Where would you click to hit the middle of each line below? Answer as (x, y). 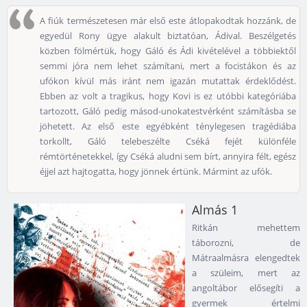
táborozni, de (246, 243)
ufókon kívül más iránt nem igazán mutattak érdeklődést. (168, 81)
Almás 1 (215, 210)
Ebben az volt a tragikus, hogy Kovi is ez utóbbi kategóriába (168, 96)
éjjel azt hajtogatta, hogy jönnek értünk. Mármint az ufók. (157, 172)
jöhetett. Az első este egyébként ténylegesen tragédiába (168, 126)
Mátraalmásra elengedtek (246, 258)
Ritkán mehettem (246, 228)
